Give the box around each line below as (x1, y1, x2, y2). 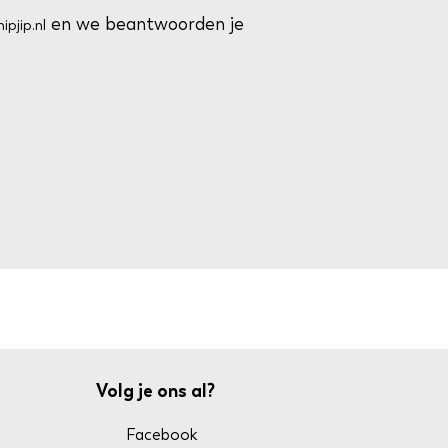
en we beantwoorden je (46, 13, 244, 35)
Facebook (126, 425, 197, 444)
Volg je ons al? (96, 380, 215, 402)
